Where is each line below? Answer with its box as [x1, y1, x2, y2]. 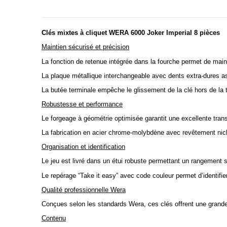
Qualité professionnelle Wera [42, 185, 126, 194]
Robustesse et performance [42, 100, 123, 108]
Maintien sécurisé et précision [42, 43, 129, 51]
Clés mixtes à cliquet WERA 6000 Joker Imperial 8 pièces [42, 29, 220, 37]
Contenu [42, 214, 66, 222]
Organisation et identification [42, 143, 125, 151]
